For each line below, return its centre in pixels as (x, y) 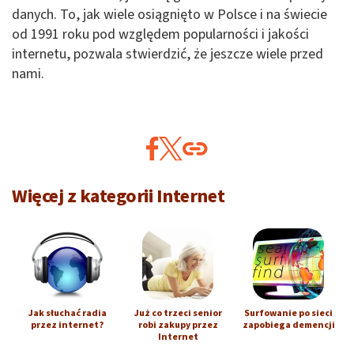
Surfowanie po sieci (288, 313)
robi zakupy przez (178, 325)
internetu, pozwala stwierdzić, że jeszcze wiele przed (168, 54)
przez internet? (67, 325)
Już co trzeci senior (178, 313)
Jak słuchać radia (67, 313)
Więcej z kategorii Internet (119, 196)
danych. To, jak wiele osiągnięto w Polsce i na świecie (169, 14)
